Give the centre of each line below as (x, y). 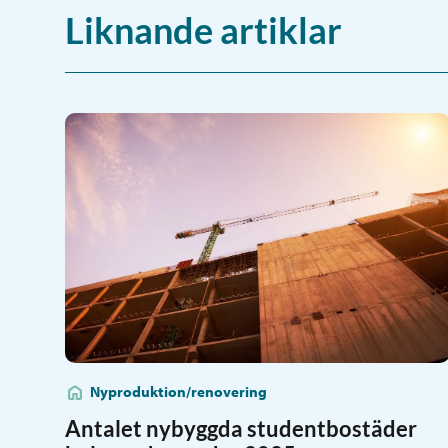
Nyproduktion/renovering (178, 391)
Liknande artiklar (203, 30)
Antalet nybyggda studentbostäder (241, 429)
